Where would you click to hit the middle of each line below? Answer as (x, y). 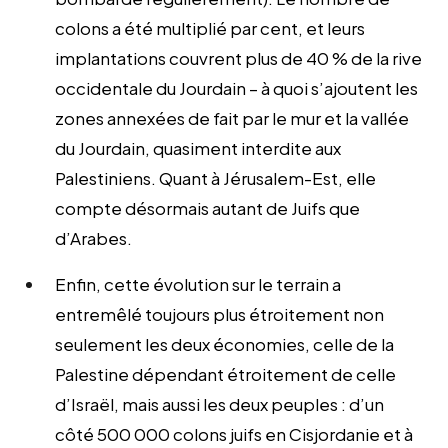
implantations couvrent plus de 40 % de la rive (238, 57)
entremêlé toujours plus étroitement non (219, 313)
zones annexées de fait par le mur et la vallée (232, 117)
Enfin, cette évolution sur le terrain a (198, 283)
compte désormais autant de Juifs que (207, 207)
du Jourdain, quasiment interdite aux (198, 147)
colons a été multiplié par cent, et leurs (210, 27)
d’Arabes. (93, 237)
